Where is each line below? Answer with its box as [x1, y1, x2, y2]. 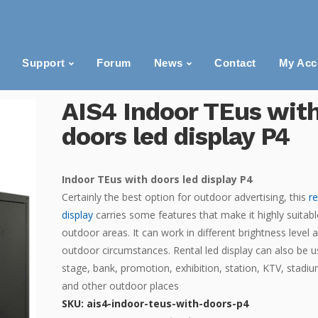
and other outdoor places [62, 279, 179, 292]
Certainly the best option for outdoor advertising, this [62, 190, 309, 204]
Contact [214, 57, 256, 69]
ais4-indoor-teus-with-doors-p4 [87, 297, 248, 310]
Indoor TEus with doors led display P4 [62, 172, 252, 186]
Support [22, 57, 65, 69]
